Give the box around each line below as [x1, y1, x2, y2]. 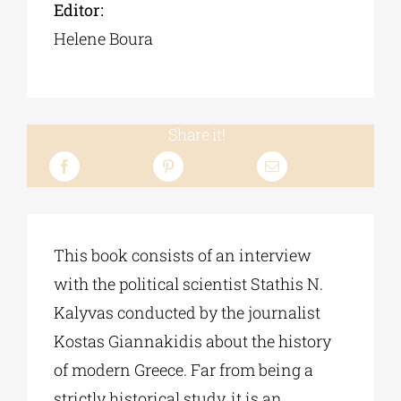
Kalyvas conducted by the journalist [53, 302, 320, 324]
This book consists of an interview [53, 244, 311, 267]
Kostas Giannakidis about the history [53, 330, 331, 353]
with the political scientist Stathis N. [53, 273, 323, 295]
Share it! [167, 124, 226, 146]
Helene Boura [53, 28, 153, 50]
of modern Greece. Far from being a [53, 359, 313, 381]
